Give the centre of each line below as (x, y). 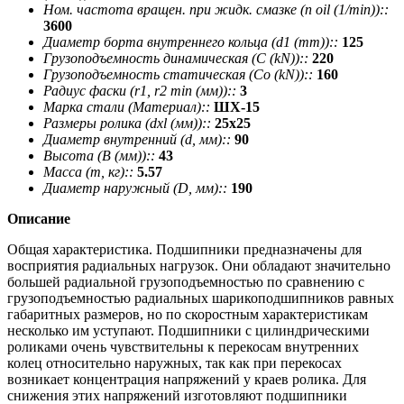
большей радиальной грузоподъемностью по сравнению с (186, 281)
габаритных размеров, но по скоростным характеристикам (188, 314)
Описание (39, 218)
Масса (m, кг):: (88, 171)
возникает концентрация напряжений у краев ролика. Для (187, 379)
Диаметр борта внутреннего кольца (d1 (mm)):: (191, 41)
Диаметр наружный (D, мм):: (135, 188)
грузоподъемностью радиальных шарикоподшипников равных (201, 298)
